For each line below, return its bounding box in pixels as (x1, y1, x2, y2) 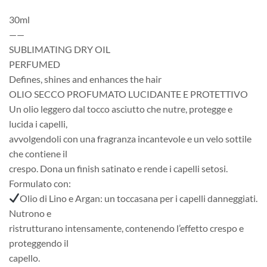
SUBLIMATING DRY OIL (9, 43, 110, 55)
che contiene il (9, 147, 67, 159)
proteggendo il (9, 237, 69, 249)
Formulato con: (9, 177, 71, 189)
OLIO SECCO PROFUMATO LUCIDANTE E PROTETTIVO (9, 88, 248, 100)
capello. (9, 252, 40, 263)
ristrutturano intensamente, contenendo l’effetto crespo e (9, 222, 244, 234)
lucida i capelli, (9, 117, 67, 129)
